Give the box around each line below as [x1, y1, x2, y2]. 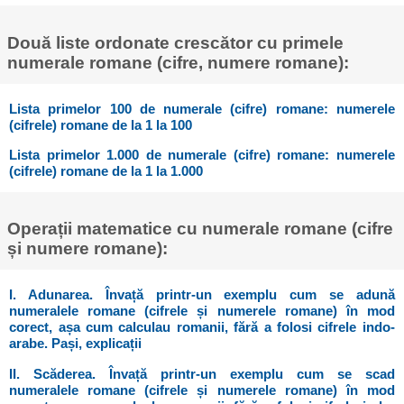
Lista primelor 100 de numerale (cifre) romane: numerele [9, 101, 395, 117]
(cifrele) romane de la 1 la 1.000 [9, 163, 204, 179]
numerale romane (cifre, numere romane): [6, 53, 349, 73]
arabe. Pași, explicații [9, 335, 142, 352]
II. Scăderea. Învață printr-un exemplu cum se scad [9, 365, 395, 381]
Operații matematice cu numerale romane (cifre [6, 219, 393, 239]
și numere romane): [6, 239, 168, 259]
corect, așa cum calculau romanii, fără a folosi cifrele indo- [9, 319, 395, 335]
